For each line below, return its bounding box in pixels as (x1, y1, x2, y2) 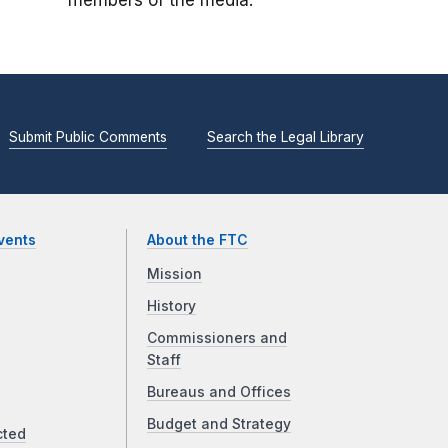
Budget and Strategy (147, 416, 292, 433)
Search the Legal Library (207, 128, 364, 145)
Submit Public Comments (9, 128, 167, 145)
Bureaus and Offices (147, 384, 292, 401)
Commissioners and (147, 330, 288, 347)
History (147, 298, 197, 315)
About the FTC (147, 232, 249, 249)
